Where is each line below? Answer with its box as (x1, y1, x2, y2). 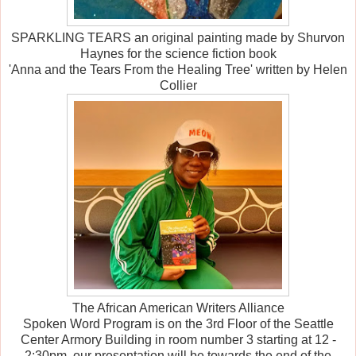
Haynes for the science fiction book (79, 47, 277, 61)
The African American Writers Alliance (72, 301, 284, 315)
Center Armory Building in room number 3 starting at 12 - (20, 333, 336, 347)
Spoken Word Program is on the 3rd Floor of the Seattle (22, 317, 334, 331)
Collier (159, 79, 197, 93)
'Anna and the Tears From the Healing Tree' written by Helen (9, 63, 347, 77)
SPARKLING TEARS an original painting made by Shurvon (11, 31, 345, 45)
